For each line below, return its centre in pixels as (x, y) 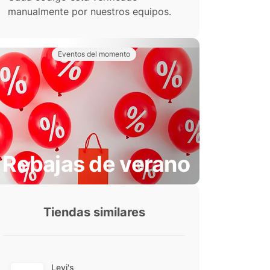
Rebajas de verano (96, 164)
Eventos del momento (94, 54)
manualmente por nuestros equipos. (89, 11)
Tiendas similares (94, 212)
